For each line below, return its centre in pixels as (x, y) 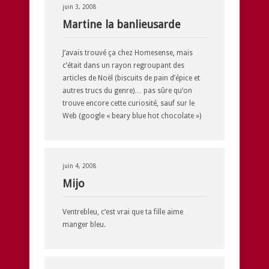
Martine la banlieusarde (122, 24)
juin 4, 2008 (80, 166)
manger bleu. (84, 224)
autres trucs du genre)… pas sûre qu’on (127, 90)
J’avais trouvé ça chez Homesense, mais (128, 53)
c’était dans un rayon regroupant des (123, 65)
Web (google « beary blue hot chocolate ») (132, 116)
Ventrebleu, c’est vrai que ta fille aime (123, 212)
